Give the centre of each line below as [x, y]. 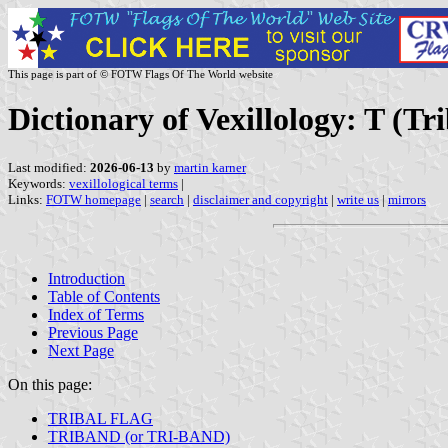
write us [358, 199]
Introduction [86, 278]
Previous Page [93, 332]
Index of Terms [96, 314]
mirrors [407, 199]
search [167, 199]
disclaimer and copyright [260, 199]
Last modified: [49, 167]
